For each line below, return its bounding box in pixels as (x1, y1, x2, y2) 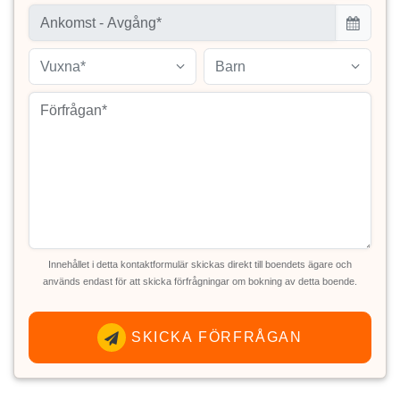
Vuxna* (40, 59, 86, 75)
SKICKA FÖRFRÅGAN (126, 329, 303, 346)
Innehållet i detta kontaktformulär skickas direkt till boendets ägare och (48, 259, 352, 271)
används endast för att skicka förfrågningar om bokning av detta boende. (43, 276, 357, 287)
